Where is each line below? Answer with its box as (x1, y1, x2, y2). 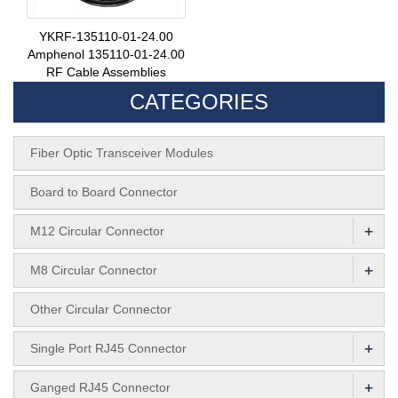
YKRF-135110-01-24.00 (39, 28, 173, 44)
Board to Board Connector (30, 184, 178, 199)
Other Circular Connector (30, 301, 171, 316)
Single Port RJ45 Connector (30, 340, 187, 355)
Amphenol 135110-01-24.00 (28, 46, 185, 61)
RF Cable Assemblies (46, 64, 166, 79)
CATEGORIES (130, 89, 268, 114)
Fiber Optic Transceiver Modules (30, 145, 213, 160)
